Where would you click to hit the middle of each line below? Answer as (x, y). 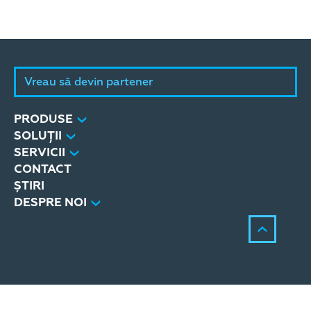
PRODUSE (43, 119)
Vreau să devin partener (89, 82)
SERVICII (40, 152)
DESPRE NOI (50, 202)
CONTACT (43, 169)
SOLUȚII (38, 136)
